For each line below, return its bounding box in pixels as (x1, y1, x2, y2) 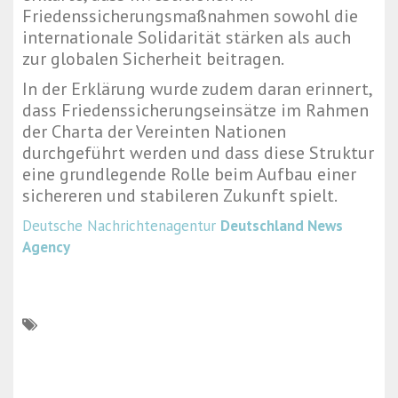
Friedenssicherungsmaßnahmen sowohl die (22, 4, 358, 28)
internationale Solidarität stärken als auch (22, 26, 351, 50)
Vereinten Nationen (136, 120, 286, 144)
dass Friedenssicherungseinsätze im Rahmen (22, 99, 369, 123)
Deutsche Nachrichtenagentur (22, 216, 216, 236)
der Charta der (22, 120, 136, 144)
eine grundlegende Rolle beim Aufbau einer (22, 163, 356, 187)
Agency (22, 237, 70, 258)
